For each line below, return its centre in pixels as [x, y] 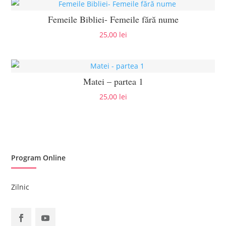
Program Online [39, 157]
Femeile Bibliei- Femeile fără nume [113, 19]
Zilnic [20, 187]
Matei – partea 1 [113, 81]
